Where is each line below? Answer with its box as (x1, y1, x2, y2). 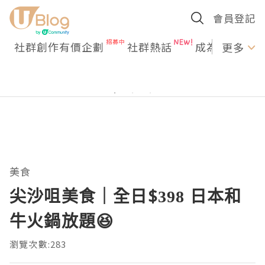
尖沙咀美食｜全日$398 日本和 (9, 185, 242, 207)
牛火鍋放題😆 (9, 209, 114, 232)
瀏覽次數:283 (9, 238, 67, 250)
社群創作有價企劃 (14, 39, 104, 54)
